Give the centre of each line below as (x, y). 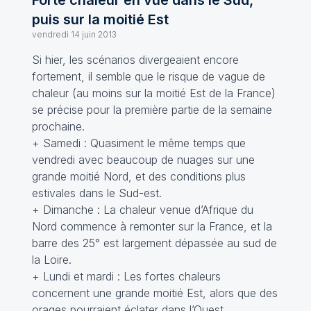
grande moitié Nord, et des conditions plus (138, 176)
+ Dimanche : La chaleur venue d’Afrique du (142, 210)
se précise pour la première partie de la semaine (152, 110)
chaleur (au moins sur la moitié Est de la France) (153, 93)
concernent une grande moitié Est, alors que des (154, 293)
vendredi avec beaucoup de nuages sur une (143, 160)
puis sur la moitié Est (100, 19)
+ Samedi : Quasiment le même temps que (138, 143)
